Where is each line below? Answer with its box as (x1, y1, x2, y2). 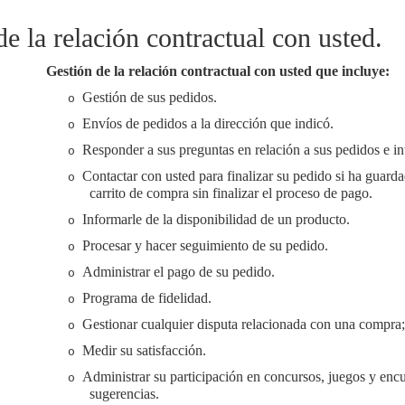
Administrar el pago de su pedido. (81, 264, 275, 279)
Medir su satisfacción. (81, 343, 206, 358)
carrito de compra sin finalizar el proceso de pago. (89, 185, 372, 201)
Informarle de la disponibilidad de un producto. (81, 212, 350, 227)
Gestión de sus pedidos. (81, 89, 217, 105)
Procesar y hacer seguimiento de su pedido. (81, 238, 328, 253)
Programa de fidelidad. (81, 290, 212, 306)
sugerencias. (89, 386, 159, 401)
